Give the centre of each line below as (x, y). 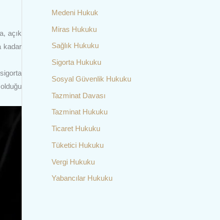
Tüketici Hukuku (77, 145)
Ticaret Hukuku (76, 128)
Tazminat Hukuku (79, 112)
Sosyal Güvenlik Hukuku (91, 79)
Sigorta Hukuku (76, 62)
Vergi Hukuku (73, 162)
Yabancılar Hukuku (82, 178)
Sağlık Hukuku (75, 46)
